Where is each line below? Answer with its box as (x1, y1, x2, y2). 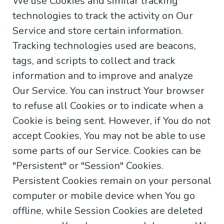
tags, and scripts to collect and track (12, 54, 175, 68)
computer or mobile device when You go (12, 189, 195, 203)
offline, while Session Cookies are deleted (12, 204, 203, 218)
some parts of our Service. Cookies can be (12, 144, 201, 158)
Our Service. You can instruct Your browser (12, 84, 204, 98)
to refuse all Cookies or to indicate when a (12, 99, 203, 113)
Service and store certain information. (12, 24, 183, 38)
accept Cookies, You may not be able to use (12, 129, 205, 143)
